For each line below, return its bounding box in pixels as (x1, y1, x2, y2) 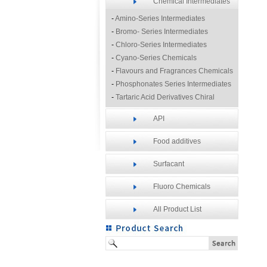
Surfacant (153, 160, 184, 168)
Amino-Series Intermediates (115, 14, 205, 23)
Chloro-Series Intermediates (116, 41, 207, 49)
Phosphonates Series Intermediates (116, 80, 231, 88)
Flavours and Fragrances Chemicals (116, 67, 233, 75)
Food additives (153, 137, 201, 145)
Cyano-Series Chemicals (116, 54, 197, 62)
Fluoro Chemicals (153, 182, 210, 191)
